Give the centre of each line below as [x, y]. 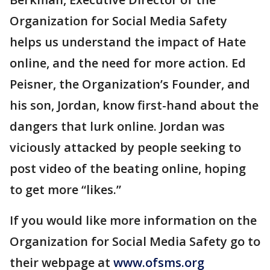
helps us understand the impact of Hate [128, 42]
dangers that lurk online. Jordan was [117, 127]
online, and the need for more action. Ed [128, 63]
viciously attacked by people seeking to [125, 148]
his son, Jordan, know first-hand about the [134, 105]
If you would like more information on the [133, 221]
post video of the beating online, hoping [128, 169]
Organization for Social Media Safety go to [135, 242]
